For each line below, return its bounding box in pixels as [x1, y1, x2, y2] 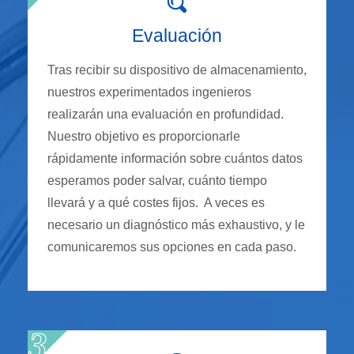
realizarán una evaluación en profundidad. [47, 107, 287, 122]
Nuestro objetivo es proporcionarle [47, 130, 240, 144]
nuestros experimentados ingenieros [47, 85, 251, 100]
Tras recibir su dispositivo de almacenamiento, [47, 63, 307, 77]
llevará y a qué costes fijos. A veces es [47, 196, 265, 210]
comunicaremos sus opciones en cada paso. [47, 240, 296, 254]
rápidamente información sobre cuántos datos [47, 152, 303, 166]
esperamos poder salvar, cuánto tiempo [47, 174, 267, 188]
